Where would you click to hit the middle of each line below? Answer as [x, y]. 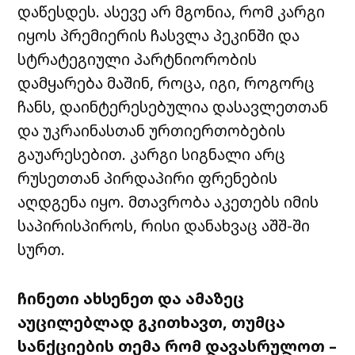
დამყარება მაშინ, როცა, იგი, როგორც [166, 83]
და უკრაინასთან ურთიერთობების [152, 131]
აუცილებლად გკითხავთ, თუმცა [152, 323]
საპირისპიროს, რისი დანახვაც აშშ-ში [164, 226]
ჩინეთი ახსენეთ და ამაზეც [131, 299]
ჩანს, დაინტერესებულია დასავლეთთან [173, 107]
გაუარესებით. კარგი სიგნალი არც [152, 155]
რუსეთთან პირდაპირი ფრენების [148, 178]
